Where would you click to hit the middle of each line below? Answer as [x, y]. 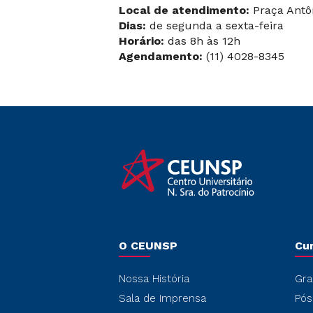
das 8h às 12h [202, 41]
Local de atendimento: [184, 10]
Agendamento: [161, 56]
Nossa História [154, 279]
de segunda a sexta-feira [215, 26]
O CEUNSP [148, 246]
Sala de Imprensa [162, 298]
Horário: [141, 41]
